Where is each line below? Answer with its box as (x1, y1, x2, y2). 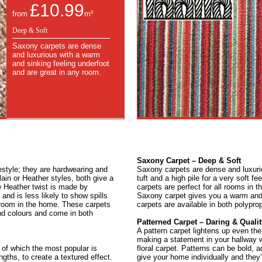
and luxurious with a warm (12, 50, 100, 60)
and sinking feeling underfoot (12, 59, 109, 68)
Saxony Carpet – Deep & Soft (137, 156, 242, 166)
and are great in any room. (12, 68, 101, 77)
